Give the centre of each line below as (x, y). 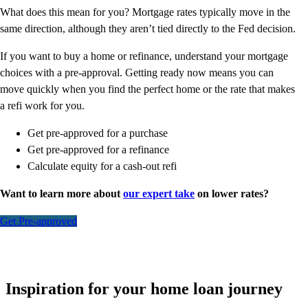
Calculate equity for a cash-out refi (102, 166)
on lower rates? (232, 194)
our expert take (159, 194)
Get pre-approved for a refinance (98, 150)
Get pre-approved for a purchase (98, 133)
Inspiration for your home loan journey (144, 289)
